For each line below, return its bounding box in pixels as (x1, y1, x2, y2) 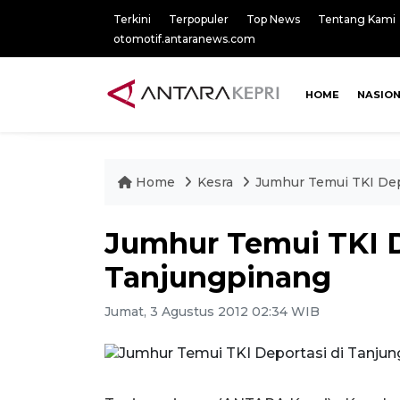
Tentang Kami (318, 12, 396, 26)
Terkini (113, 12, 151, 26)
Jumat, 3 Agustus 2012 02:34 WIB (104, 304, 320, 320)
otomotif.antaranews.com (113, 32, 255, 46)
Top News (246, 12, 300, 26)
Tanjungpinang (104, 260, 331, 295)
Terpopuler (169, 12, 229, 26)
